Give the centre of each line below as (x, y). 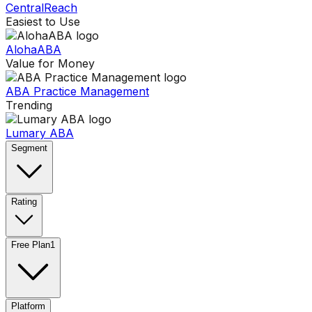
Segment (29, 148)
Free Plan (31, 245)
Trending (29, 106)
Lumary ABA (40, 133)
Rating (24, 202)
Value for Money (50, 64)
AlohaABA (33, 50)
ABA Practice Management (77, 92)
